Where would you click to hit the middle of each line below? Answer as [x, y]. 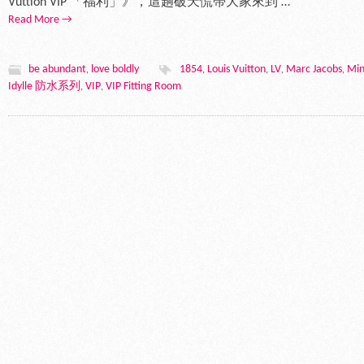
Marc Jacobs [314, 69]
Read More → [40, 20]
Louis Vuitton [236, 69]
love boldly [115, 69]
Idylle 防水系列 [44, 87]
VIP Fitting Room [143, 87]
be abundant [57, 69]
